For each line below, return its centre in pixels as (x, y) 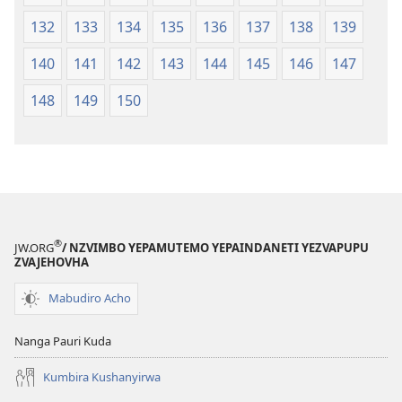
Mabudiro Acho (90, 298)
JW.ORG (34, 247)
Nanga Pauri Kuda (63, 341)
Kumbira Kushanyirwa (102, 377)
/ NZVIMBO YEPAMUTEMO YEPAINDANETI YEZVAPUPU (215, 247)
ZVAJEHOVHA (52, 262)
